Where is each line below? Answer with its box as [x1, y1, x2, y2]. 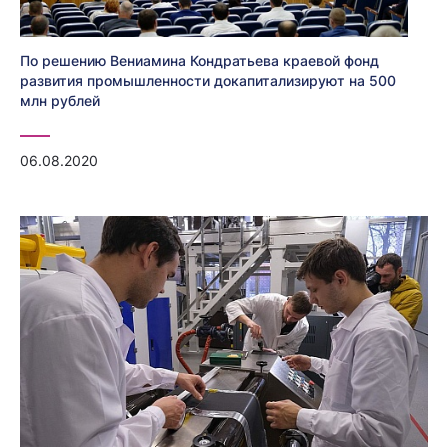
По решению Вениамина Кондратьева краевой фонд [20, 52, 379, 70]
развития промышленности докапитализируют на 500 [20, 72, 396, 90]
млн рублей [20, 92, 100, 110]
